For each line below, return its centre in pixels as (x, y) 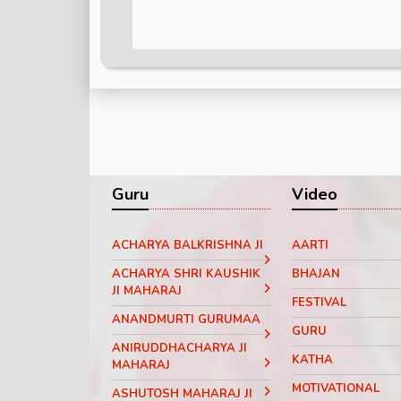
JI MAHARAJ (147, 291)
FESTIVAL (319, 303)
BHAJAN (316, 274)
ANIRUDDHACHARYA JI (179, 349)
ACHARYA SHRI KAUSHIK (186, 274)
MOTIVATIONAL (335, 389)
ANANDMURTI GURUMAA (186, 320)
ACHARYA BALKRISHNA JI (188, 246)
